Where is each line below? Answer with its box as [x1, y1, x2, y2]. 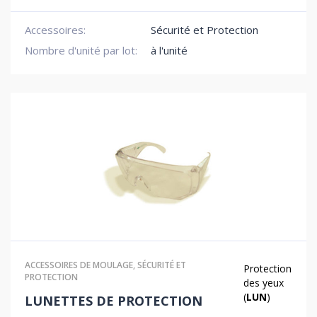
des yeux [243, 275, 284, 289]
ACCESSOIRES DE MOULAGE [25, 259, 133, 271]
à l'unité [150, 43, 188, 57]
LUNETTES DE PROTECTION [25, 292, 202, 309]
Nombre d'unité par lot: [25, 43, 137, 57]
